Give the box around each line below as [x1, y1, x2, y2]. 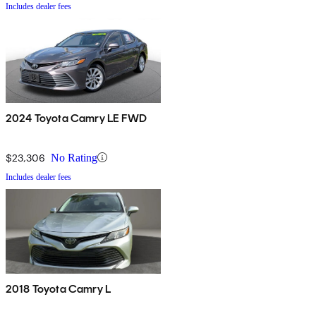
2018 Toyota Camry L [6, 281, 111, 296]
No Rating [51, 151, 97, 164]
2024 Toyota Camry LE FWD [6, 111, 147, 125]
